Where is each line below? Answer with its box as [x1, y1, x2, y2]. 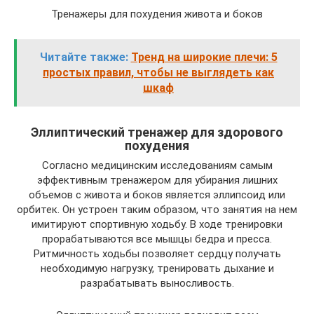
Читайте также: [39, 50, 128, 64]
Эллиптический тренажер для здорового [31, 125, 283, 139]
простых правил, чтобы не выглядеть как [43, 66, 274, 79]
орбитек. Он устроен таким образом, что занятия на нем [17, 203, 297, 216]
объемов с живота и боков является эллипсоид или [29, 189, 285, 201]
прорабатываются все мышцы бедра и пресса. [42, 233, 272, 245]
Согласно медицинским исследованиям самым [41, 159, 273, 172]
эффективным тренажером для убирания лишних [36, 174, 278, 186]
